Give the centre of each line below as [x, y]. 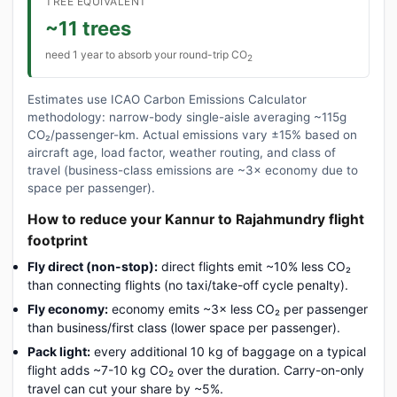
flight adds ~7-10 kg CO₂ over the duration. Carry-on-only [196, 370]
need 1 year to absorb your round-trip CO [146, 54]
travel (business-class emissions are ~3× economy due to [193, 170]
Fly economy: [68, 308]
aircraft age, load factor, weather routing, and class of [182, 152]
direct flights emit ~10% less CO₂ [254, 266]
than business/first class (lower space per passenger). [184, 327]
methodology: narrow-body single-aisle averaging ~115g [187, 117]
